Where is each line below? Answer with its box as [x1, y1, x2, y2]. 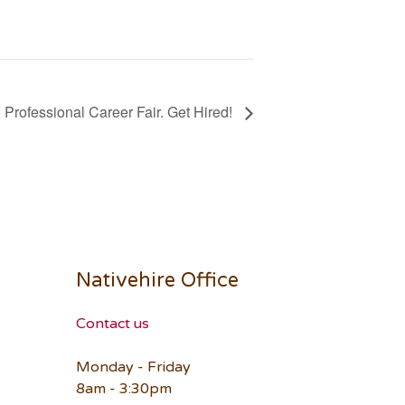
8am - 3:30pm [75, 379, 172, 398]
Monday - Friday [75, 357, 191, 376]
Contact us [75, 314, 149, 333]
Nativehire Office [75, 268, 239, 292]
